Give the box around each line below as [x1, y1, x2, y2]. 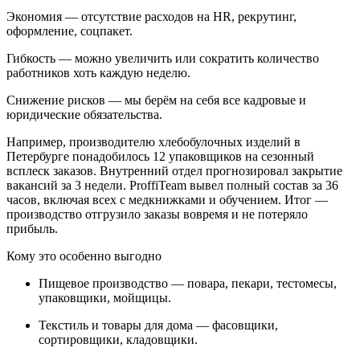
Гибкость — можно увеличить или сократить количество [6, 51, 319, 66]
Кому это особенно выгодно [6, 249, 162, 264]
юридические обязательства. [6, 108, 162, 122]
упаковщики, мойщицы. [39, 291, 171, 305]
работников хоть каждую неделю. [6, 66, 190, 80]
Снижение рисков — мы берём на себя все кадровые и [6, 93, 306, 108]
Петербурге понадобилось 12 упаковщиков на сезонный [6, 149, 314, 164]
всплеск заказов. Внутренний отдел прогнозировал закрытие [6, 164, 342, 178]
